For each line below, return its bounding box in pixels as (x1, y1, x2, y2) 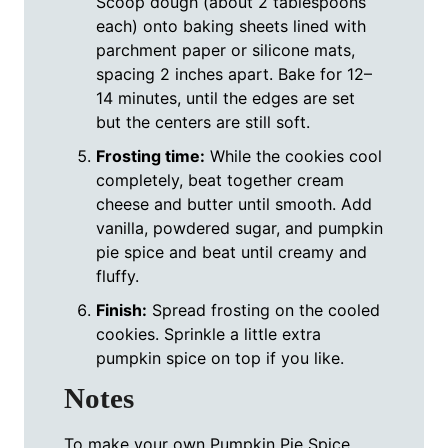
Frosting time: (96, 146, 205, 167)
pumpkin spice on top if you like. (96, 348, 344, 369)
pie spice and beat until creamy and (96, 242, 367, 263)
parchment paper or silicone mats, (96, 40, 355, 61)
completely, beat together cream (96, 170, 344, 191)
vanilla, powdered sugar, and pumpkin (96, 218, 383, 239)
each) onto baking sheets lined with (96, 16, 366, 37)
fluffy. (96, 266, 139, 287)
